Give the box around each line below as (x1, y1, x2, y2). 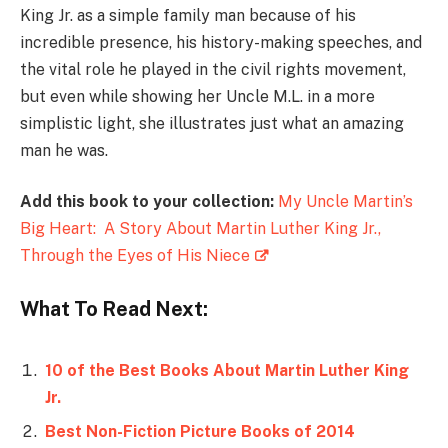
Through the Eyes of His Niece (20, 246, 250, 266)
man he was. (20, 140, 108, 160)
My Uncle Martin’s (278, 192, 413, 212)
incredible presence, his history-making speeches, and (20, 32, 422, 52)
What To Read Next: (20, 296, 208, 320)
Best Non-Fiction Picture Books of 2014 (45, 421, 355, 441)
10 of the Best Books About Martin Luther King (45, 360, 409, 380)
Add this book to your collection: (20, 192, 274, 212)
